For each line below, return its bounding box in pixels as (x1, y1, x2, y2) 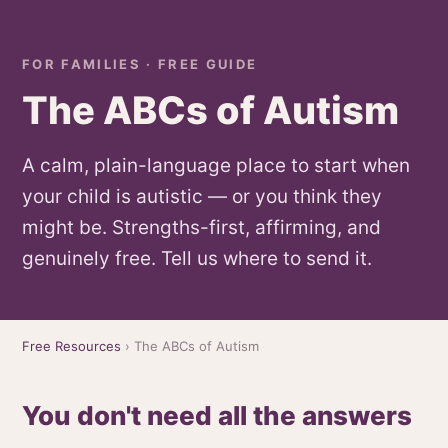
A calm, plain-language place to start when (22, 154, 410, 177)
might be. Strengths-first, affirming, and (22, 216, 381, 239)
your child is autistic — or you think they (22, 185, 382, 208)
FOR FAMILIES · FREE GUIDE (22, 56, 258, 72)
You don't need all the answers (22, 400, 412, 431)
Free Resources (22, 338, 121, 354)
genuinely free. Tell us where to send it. (22, 247, 372, 270)
